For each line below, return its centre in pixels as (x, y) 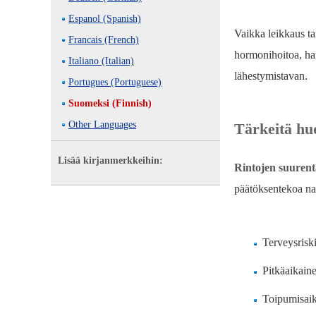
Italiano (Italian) (101, 61)
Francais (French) (104, 40)
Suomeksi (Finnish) (110, 103)
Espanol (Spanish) (105, 19)
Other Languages (102, 124)
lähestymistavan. (271, 76)
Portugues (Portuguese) (115, 82)
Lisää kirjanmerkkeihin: (110, 160)
